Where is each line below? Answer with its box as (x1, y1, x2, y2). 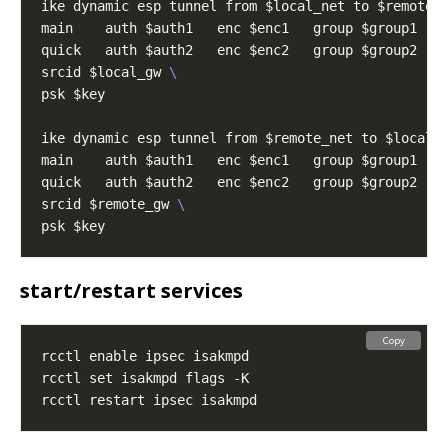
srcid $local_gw (41, 64, 169, 81)
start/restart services (20, 277, 243, 305)
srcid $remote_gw (41, 196, 177, 213)
